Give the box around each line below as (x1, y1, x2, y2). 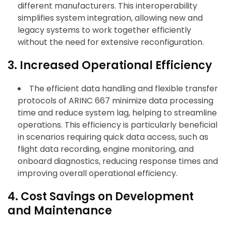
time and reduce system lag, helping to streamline (18, 107, 217, 119)
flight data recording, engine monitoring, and (18, 143, 194, 155)
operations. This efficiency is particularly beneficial (18, 119, 217, 131)
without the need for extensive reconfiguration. (18, 36, 204, 48)
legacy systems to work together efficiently (18, 24, 191, 36)
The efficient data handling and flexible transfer (29, 83, 218, 95)
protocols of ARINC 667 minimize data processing (18, 95, 213, 107)
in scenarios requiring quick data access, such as (18, 131, 208, 143)
